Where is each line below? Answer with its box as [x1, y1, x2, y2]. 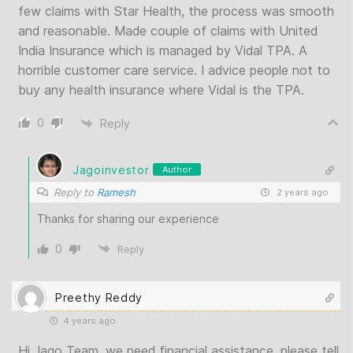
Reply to [54, 186, 97, 199]
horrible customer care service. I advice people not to [18, 62, 330, 78]
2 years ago [274, 187, 329, 198]
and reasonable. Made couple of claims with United [18, 23, 318, 39]
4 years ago [61, 315, 116, 326]
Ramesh [97, 186, 136, 199]
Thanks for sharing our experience [37, 212, 219, 225]
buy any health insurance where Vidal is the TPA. [18, 82, 304, 98]
